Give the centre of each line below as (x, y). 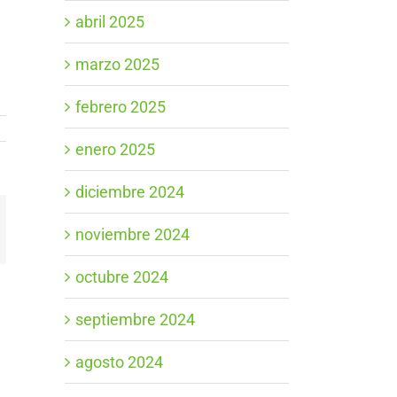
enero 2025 (115, 149)
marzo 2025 (117, 64)
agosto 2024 (119, 362)
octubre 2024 (122, 276)
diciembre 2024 (130, 191)
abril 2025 (110, 21)
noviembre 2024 (132, 234)
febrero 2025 (121, 106)
